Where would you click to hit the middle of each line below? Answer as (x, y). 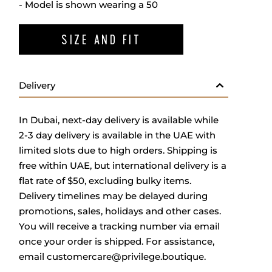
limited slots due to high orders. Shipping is (118, 150)
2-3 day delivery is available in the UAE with (117, 135)
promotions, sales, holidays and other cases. (120, 211)
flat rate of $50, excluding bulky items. (105, 181)
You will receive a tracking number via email (119, 226)
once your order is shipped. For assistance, (117, 241)
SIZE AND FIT (101, 39)
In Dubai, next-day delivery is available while (119, 120)
